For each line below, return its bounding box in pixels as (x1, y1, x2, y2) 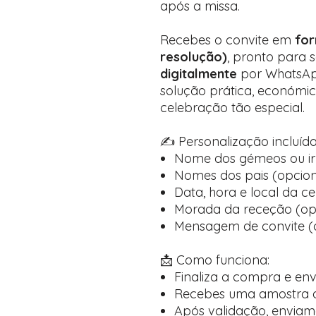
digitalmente (160, 66, 237, 82)
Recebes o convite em (160, 32, 295, 48)
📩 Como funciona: (160, 252, 269, 268)
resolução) (160, 49, 227, 65)
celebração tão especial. (160, 99, 305, 116)
